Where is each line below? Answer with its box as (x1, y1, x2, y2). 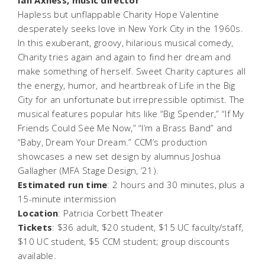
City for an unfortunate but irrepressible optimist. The (18, 93, 245, 105)
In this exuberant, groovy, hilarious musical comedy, (18, 36, 234, 49)
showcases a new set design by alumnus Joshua (18, 150, 221, 162)
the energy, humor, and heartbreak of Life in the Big (18, 79, 235, 91)
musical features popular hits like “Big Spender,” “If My (18, 107, 244, 119)
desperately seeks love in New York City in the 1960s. (18, 22, 243, 34)
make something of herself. (18, 64, 137, 77)
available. (18, 249, 56, 261)
